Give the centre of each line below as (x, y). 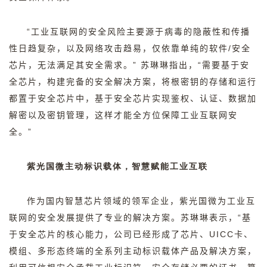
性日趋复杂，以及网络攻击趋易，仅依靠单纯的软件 (119, 48)
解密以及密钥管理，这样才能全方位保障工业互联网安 (123, 115)
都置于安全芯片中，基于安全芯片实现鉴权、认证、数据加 (133, 98)
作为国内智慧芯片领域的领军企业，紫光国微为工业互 (141, 201)
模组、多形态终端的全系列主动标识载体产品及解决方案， (133, 251)
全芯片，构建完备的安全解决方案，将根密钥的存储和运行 (133, 82)
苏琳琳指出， (169, 65)
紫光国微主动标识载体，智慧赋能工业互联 (117, 166)
